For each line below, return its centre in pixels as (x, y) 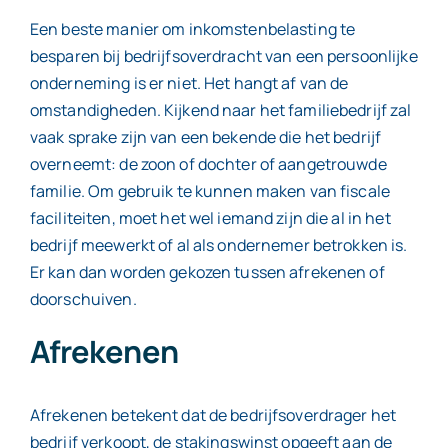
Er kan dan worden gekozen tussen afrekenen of (207, 271)
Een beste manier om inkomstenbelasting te (192, 28)
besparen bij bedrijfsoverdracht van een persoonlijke (223, 55)
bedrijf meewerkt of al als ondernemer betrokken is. (218, 244)
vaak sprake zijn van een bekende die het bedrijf (205, 136)
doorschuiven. (84, 298)
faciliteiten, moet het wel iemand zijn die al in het (210, 217)
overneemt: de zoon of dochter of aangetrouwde (208, 163)
